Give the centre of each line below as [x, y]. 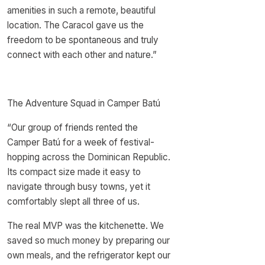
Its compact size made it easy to [74, 172]
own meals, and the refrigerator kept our [89, 255]
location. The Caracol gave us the [75, 25]
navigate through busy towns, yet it [79, 187]
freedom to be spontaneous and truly [83, 40]
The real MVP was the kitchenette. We [85, 226]
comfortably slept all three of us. [73, 201]
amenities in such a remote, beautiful [81, 10]
